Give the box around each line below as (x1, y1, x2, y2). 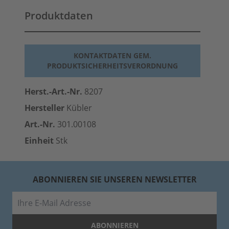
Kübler (64, 102, 92, 113)
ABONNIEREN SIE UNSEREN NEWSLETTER (32, 174, 197, 185)
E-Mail (113, 192, 137, 203)
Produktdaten (25, 9, 93, 22)
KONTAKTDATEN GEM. (74, 51, 151, 60)
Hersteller (25, 102, 64, 113)
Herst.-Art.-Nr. (25, 86, 82, 97)
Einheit (25, 135, 54, 146)
